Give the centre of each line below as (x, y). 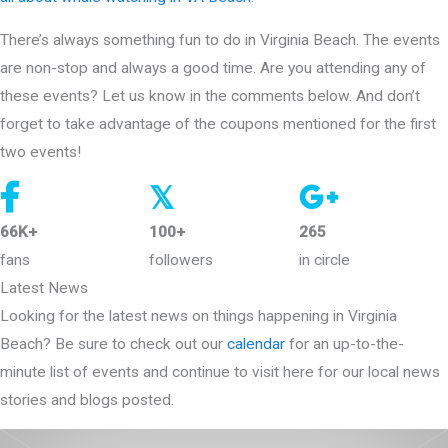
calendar (256, 343)
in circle (324, 259)
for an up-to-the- (344, 343)
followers (181, 259)
